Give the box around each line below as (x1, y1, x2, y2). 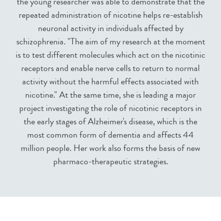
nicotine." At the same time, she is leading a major (25, 88, 196, 101)
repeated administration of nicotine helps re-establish (18, 8, 203, 21)
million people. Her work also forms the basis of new (21, 141, 200, 154)
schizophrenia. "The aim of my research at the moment (16, 35, 205, 48)
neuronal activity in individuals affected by (37, 21, 184, 35)
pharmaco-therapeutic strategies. (53, 154, 168, 168)
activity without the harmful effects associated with (22, 74, 199, 88)
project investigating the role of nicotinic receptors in (19, 101, 202, 114)
